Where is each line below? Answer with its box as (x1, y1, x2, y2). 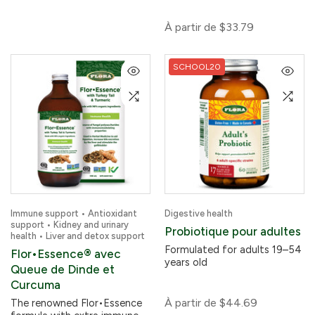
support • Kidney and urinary (11, 219, 129, 230)
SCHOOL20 (173, 62, 221, 72)
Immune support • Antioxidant (11, 208, 137, 219)
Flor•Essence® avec (11, 247, 121, 261)
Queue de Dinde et (11, 262, 115, 276)
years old (165, 256, 207, 269)
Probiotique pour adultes (165, 224, 301, 238)
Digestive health (165, 208, 233, 219)
